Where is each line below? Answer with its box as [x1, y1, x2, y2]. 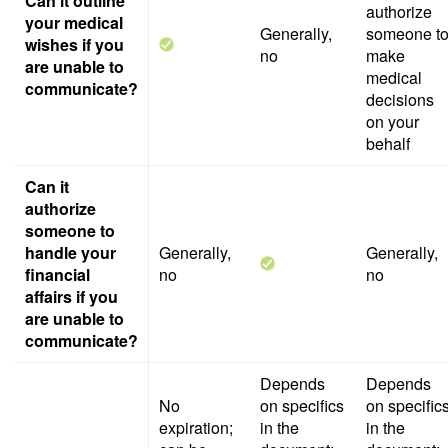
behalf [366, 132, 410, 155]
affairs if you [25, 285, 118, 308]
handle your [25, 241, 116, 264]
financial [25, 263, 90, 286]
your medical [25, 11, 123, 34]
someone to [25, 219, 115, 242]
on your [366, 110, 419, 133]
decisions [366, 88, 434, 111]
